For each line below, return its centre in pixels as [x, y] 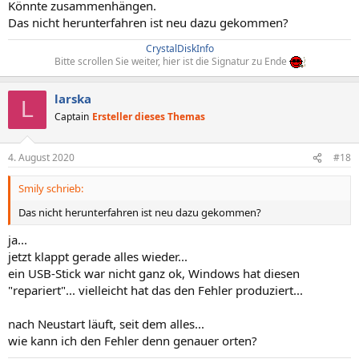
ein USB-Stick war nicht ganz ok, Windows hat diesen [154, 273]
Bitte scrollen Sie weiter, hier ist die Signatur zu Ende [171, 61]
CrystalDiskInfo [179, 48]
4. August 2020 [41, 158]
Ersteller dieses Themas [149, 116]
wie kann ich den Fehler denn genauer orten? [133, 340]
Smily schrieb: [51, 189]
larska [73, 98]
